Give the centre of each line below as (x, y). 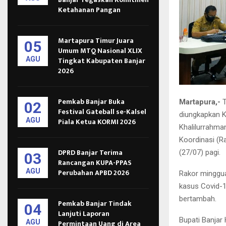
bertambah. (198, 199)
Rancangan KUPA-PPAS (95, 163)
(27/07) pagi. (200, 153)
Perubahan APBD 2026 (94, 173)
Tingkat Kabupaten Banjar (102, 61)
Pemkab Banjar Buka (91, 102)
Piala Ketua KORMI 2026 (97, 122)
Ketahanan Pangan (89, 10)
